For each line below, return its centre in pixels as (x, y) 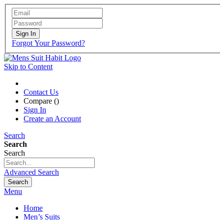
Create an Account (52, 118)
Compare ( (40, 101)
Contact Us (41, 92)
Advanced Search (31, 172)
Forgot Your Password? (48, 43)
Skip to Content (28, 66)
